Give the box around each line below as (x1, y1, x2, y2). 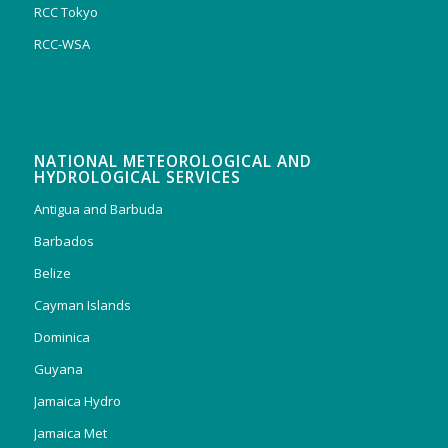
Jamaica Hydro (33, 392, 121, 411)
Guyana (33, 360, 83, 379)
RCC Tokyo (33, 3, 98, 22)
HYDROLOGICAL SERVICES (33, 167, 241, 189)
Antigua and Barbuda (33, 200, 163, 219)
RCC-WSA (33, 35, 90, 54)
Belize (33, 264, 71, 283)
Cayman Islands (33, 296, 131, 315)
